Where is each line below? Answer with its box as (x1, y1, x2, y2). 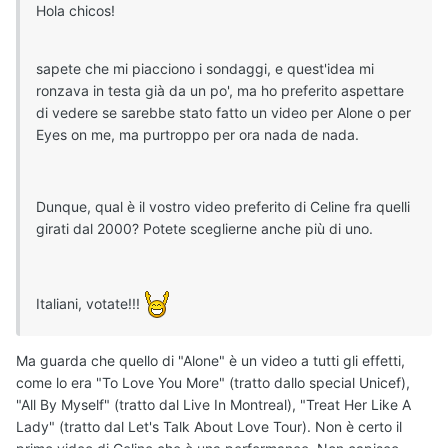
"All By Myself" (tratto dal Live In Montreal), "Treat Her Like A (16, 396, 411, 414)
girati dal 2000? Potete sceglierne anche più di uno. (36, 220, 373, 238)
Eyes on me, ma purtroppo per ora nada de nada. (36, 126, 359, 144)
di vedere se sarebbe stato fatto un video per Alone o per (36, 104, 411, 122)
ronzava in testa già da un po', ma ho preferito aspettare (36, 82, 404, 100)
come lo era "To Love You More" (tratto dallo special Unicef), (16, 374, 410, 392)
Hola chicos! (36, 2, 115, 20)
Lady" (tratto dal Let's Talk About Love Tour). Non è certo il (16, 418, 402, 436)
